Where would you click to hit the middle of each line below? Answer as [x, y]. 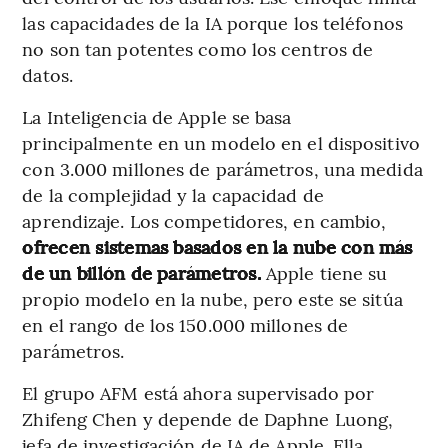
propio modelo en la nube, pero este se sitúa [212, 299]
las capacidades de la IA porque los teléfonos [212, 23]
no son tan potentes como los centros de [198, 49]
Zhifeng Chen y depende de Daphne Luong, [208, 419]
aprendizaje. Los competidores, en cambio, [204, 221]
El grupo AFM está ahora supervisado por [198, 393]
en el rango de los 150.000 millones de [185, 325]
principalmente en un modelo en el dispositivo [221, 143]
